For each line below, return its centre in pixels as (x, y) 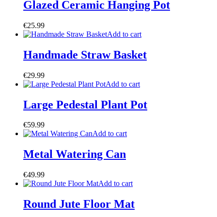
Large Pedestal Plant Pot (85, 104)
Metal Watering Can (75, 154)
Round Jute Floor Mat (79, 204)
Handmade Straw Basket (85, 54)
